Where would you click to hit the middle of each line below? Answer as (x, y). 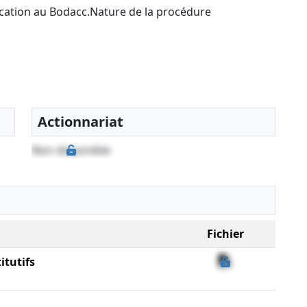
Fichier (225, 234)
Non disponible (71, 150)
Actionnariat (81, 122)
